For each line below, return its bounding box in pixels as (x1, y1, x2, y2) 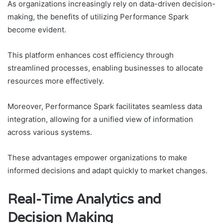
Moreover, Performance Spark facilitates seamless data (7, 102, 202, 111)
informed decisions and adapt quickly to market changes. (7, 166, 208, 176)
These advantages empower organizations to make (7, 153, 187, 163)
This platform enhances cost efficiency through (7, 50, 174, 60)
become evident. (7, 25, 66, 35)
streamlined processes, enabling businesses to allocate (7, 63, 203, 73)
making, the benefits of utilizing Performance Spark (7, 12, 189, 22)
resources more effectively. (7, 76, 104, 86)
